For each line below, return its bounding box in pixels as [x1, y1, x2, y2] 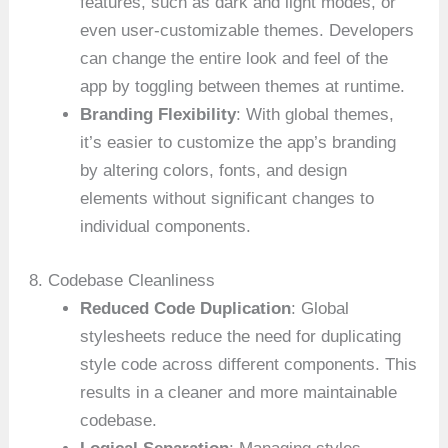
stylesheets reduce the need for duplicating [80, 326, 402, 346]
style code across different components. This [80, 354, 418, 374]
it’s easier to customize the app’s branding [80, 133, 397, 153]
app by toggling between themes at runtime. [80, 77, 406, 97]
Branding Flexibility [80, 105, 237, 125]
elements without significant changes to [80, 189, 375, 209]
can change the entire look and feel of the [80, 49, 389, 69]
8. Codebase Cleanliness [29, 270, 216, 290]
